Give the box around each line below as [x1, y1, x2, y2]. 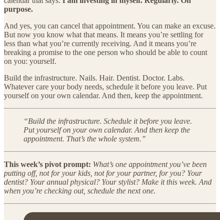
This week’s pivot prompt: [4, 160, 91, 168]
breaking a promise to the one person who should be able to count [4, 48, 207, 56]
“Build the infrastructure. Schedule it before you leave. [24, 116, 192, 125]
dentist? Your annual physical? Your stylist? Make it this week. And [4, 177, 212, 186]
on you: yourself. [4, 56, 56, 65]
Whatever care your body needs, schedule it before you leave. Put [4, 82, 207, 91]
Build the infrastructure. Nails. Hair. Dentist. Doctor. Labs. [4, 73, 185, 82]
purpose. [4, 4, 33, 13]
